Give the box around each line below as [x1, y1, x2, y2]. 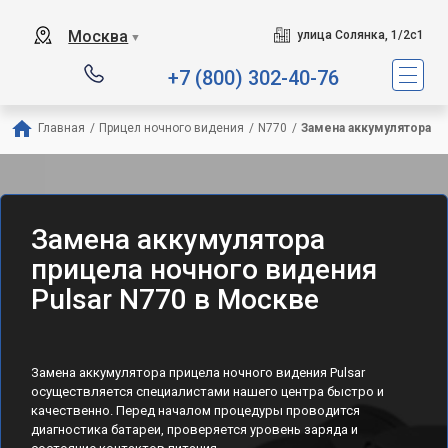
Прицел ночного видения [99, 121, 244, 135]
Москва [68, 27, 129, 46]
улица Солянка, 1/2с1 [296, 28, 424, 42]
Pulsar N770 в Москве [31, 283, 319, 316]
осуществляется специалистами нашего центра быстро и [31, 384, 384, 399]
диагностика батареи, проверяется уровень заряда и [31, 422, 358, 437]
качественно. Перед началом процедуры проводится [31, 403, 360, 418]
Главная [38, 121, 85, 135]
